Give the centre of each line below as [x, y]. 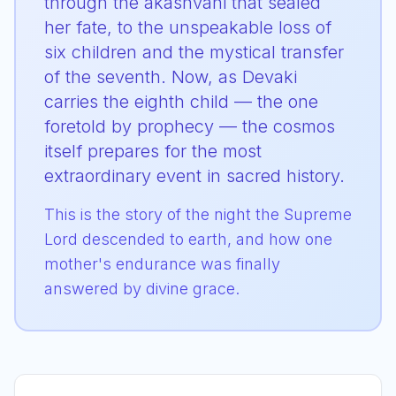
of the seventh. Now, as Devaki [171, 77]
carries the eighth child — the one [181, 102]
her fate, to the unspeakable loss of [188, 27]
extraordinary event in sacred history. [194, 176]
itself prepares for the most [153, 151]
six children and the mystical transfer [194, 52]
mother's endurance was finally [162, 264]
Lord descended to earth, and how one [188, 239]
